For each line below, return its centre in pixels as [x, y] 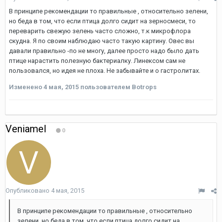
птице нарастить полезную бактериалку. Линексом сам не [97, 61]
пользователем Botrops [118, 87]
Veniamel [26, 129]
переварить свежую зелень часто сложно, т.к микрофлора [100, 31]
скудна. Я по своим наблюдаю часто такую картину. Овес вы [102, 41]
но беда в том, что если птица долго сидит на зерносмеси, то [102, 21]
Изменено [26, 87]
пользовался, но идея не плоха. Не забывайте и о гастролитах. [105, 71]
